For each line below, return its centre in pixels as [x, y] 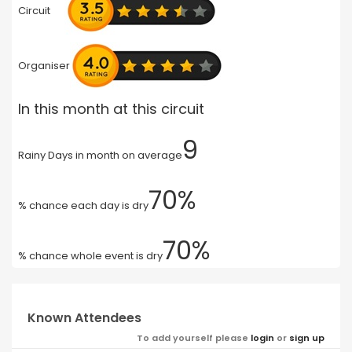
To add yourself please [194, 337]
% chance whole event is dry [90, 255]
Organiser [44, 65]
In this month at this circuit [111, 108]
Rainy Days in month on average [100, 155]
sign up [307, 337]
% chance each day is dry [83, 205]
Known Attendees [84, 317]
